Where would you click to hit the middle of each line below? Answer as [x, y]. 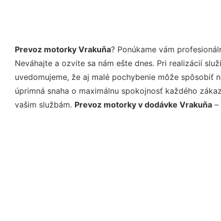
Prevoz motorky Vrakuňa [63, 49]
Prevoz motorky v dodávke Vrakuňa [143, 104]
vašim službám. [45, 104]
